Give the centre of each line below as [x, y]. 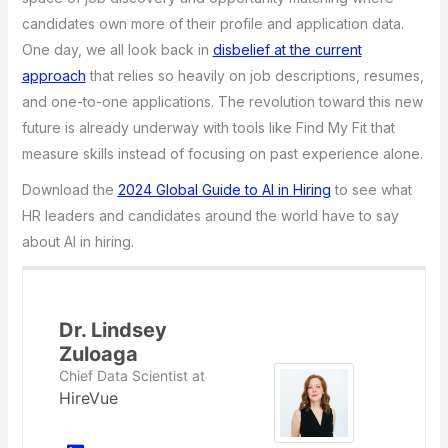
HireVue [88, 397]
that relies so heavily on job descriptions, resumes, [254, 75]
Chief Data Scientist [123, 375]
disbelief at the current [287, 49]
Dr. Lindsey [112, 329]
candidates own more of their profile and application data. [212, 23]
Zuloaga [98, 353]
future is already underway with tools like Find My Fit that [208, 127]
